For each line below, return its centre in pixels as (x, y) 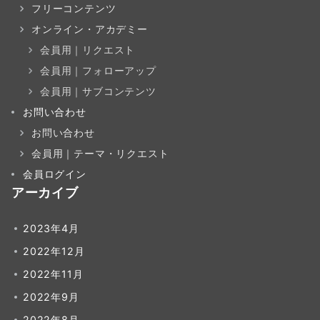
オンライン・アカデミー (90, 29)
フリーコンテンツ (74, 8)
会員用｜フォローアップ (98, 70)
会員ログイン (55, 174)
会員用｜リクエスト (88, 50)
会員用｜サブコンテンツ (98, 91)
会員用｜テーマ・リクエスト (100, 153)
